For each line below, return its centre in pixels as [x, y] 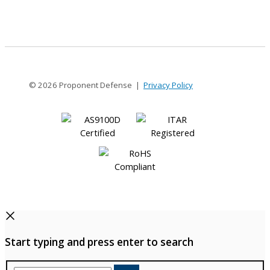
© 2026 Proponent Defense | [86, 85]
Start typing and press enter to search [99, 242]
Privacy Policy [168, 85]
